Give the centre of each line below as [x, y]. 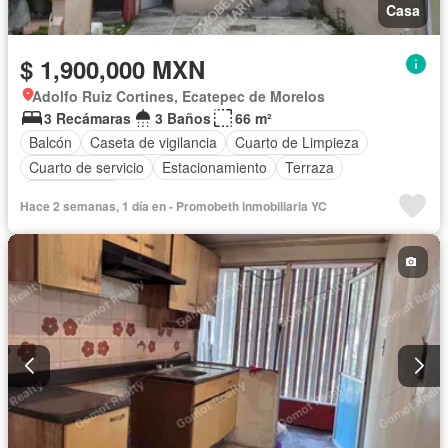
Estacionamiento [214, 167]
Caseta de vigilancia [153, 142]
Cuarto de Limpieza [297, 142]
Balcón [50, 142]
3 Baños [183, 117]
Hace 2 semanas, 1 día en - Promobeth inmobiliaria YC [173, 205]
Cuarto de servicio [86, 167]
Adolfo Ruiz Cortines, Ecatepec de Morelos [178, 95]
